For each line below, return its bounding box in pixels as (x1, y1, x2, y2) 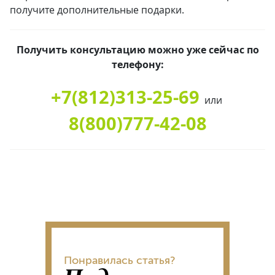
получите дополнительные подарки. (10, 3, 184, 17)
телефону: (111, 58, 164, 71)
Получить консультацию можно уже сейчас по (16, 43, 259, 56)
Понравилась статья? (64, 254, 175, 267)
